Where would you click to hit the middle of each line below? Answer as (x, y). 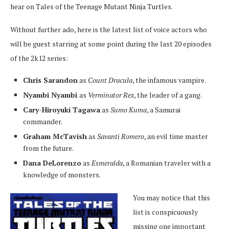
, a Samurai (164, 109)
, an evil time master (176, 136)
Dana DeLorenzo (52, 163)
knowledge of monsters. (62, 174)
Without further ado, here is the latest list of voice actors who (109, 29)
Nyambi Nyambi (51, 95)
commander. (43, 121)
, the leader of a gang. (168, 95)
